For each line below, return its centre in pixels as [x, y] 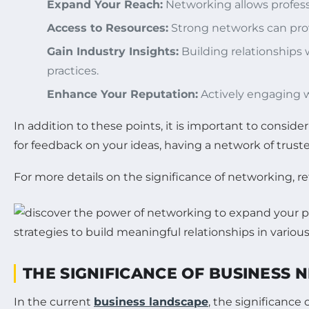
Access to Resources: [108, 28]
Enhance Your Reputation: [122, 94]
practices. [73, 71]
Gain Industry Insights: [113, 51]
